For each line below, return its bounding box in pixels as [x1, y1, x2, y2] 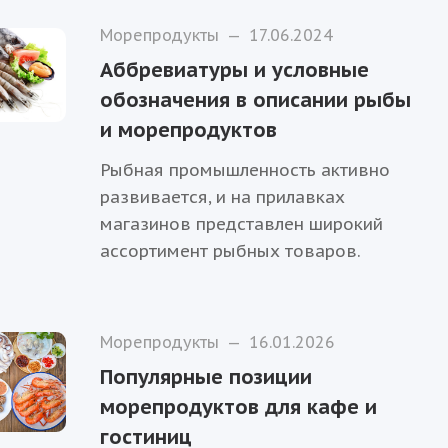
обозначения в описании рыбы [100, 87, 412, 114]
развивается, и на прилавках [100, 186, 346, 209]
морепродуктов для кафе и [100, 394, 378, 421]
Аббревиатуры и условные [100, 57, 370, 84]
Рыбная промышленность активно [100, 159, 391, 182]
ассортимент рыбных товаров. [100, 240, 362, 263]
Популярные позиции [100, 364, 313, 391]
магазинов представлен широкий [100, 213, 384, 236]
